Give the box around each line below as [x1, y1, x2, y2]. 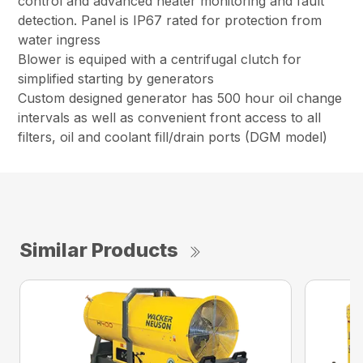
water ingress [18, 32, 101, 49]
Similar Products [19, 238, 178, 263]
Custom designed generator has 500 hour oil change [18, 90, 343, 107]
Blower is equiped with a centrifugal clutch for [18, 51, 302, 68]
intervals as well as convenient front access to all [18, 109, 322, 126]
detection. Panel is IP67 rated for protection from [18, 12, 322, 29]
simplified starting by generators [18, 70, 215, 88]
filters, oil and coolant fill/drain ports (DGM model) [18, 129, 328, 146]
